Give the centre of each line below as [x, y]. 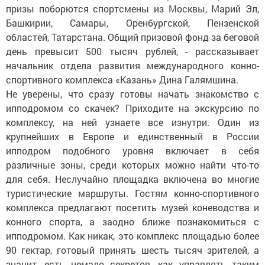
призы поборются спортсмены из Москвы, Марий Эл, [132, 9]
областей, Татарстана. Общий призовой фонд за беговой [132, 37]
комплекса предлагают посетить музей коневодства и [132, 207]
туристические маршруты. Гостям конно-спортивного [132, 193]
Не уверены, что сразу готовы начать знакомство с [132, 94]
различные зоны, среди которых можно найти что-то [132, 165]
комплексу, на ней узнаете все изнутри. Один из [132, 122]
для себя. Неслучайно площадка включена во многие [132, 179]
